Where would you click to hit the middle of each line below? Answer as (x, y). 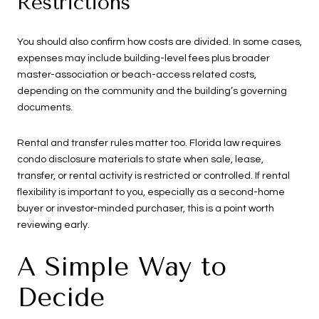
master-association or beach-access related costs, (137, 75)
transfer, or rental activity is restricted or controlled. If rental (153, 176)
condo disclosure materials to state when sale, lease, (140, 159)
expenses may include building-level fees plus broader (143, 59)
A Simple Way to (122, 267)
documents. (45, 108)
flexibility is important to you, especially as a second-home (151, 192)
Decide (61, 298)
